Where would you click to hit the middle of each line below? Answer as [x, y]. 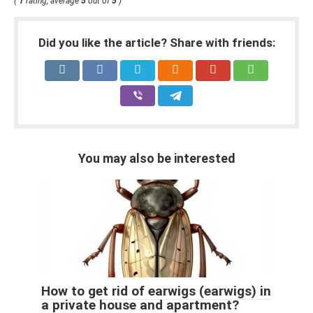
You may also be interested [156, 158]
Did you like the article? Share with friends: [156, 42]
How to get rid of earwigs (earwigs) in [156, 291]
